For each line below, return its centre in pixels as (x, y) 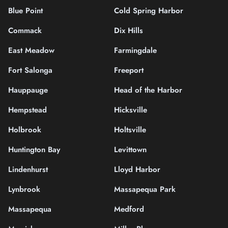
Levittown (130, 149)
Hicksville (131, 110)
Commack (25, 30)
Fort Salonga (30, 70)
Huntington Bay (34, 149)
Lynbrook (24, 189)
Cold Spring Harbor (149, 10)
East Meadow (31, 50)
